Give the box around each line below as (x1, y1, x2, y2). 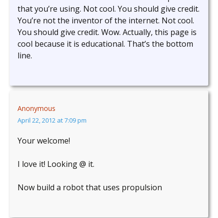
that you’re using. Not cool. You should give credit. (18, 3, 200, 15)
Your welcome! (18, 135, 70, 146)
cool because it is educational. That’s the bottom (18, 38, 193, 50)
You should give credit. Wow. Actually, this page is (18, 27, 197, 38)
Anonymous (18, 104, 55, 113)
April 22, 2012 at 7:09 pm (18, 116, 87, 125)
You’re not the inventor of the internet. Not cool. (18, 15, 194, 26)
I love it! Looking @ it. (18, 159, 94, 170)
